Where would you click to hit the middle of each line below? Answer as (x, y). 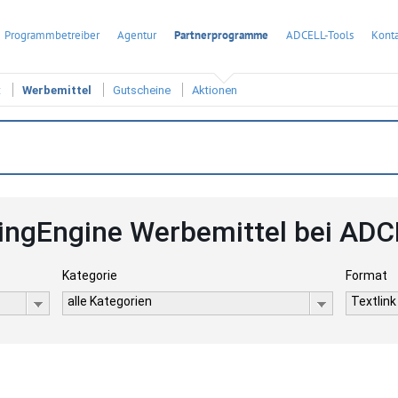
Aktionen (215, 91)
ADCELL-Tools (320, 35)
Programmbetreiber (52, 35)
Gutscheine (142, 91)
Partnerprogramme (221, 35)
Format (367, 275)
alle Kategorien (109, 301)
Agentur (137, 35)
